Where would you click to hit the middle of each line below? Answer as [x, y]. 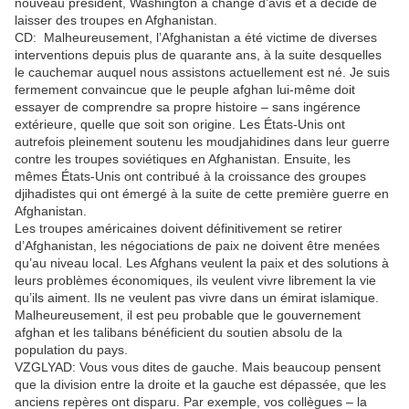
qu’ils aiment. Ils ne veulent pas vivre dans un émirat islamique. [197, 297]
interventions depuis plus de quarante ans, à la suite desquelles [198, 54]
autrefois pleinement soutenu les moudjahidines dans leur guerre [202, 141]
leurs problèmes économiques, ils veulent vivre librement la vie [195, 280]
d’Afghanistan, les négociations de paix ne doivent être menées [197, 245]
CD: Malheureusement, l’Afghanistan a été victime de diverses [196, 37]
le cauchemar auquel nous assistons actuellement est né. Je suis [202, 72]
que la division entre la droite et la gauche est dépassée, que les [200, 384]
